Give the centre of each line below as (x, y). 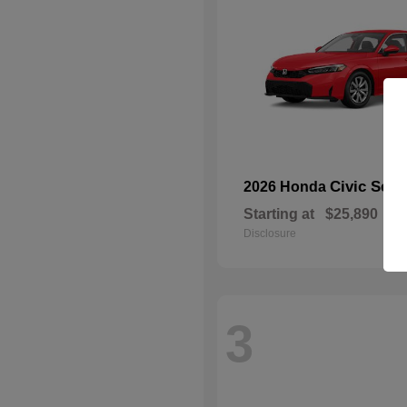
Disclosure (270, 233)
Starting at (279, 214)
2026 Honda (287, 187)
